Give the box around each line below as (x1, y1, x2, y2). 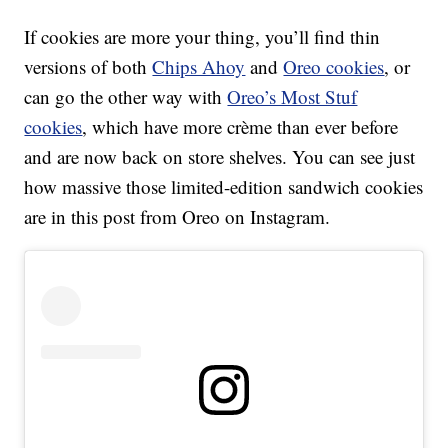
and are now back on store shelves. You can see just (24, 144, 416, 170)
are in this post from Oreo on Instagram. (24, 204, 331, 230)
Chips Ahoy (152, 54, 246, 80)
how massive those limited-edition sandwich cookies (24, 174, 424, 200)
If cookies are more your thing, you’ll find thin (24, 24, 381, 50)
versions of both (24, 54, 153, 80)
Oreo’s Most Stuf (227, 84, 358, 110)
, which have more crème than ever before (82, 114, 399, 140)
